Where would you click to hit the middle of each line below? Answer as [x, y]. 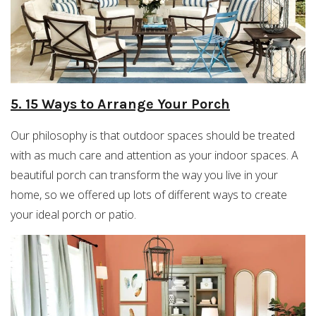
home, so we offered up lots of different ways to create [149, 194]
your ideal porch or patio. [73, 214]
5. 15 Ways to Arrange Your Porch [120, 104]
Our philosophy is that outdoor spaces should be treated [153, 135]
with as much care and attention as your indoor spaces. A [154, 155]
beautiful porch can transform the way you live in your [144, 175]
